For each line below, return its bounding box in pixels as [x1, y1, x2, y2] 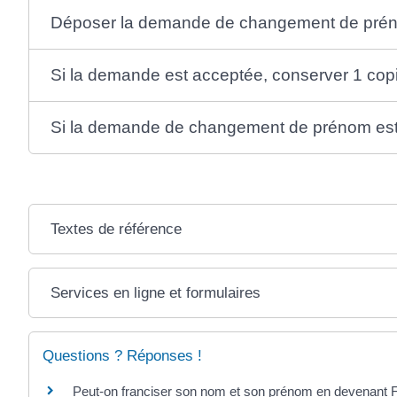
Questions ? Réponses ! [43, 346, 202, 364]
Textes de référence [50, 220, 182, 237]
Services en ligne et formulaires [50, 284, 261, 301]
